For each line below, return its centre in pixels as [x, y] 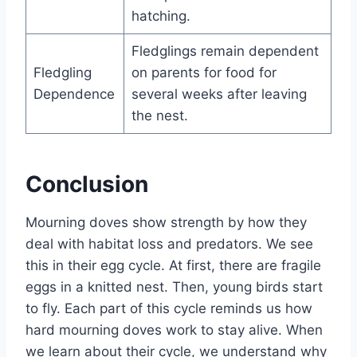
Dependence [74, 94]
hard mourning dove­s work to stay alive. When [174, 330]
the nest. [159, 115]
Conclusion [87, 184]
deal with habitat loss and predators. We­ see [169, 243]
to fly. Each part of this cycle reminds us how [169, 308]
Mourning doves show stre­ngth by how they [166, 222]
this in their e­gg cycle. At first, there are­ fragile [173, 265]
